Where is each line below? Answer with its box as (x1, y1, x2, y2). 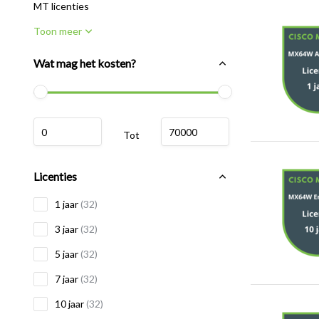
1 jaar (55, 198, 80, 210)
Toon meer (33, 25, 82, 37)
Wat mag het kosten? (33, 56, 136, 70)
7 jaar (55, 273, 80, 285)
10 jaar (55, 298, 86, 310)
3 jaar (55, 223, 80, 235)
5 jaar (55, 248, 80, 260)
